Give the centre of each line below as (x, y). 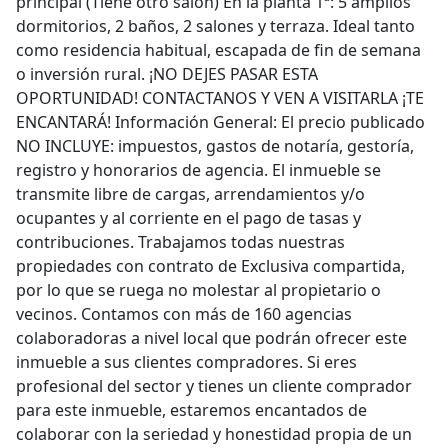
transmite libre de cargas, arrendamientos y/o (190, 194)
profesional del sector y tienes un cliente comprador (214, 386)
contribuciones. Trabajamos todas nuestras (180, 242)
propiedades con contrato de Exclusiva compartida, (210, 266)
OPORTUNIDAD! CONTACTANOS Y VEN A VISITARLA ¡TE (220, 98)
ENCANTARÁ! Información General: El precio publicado (220, 122)
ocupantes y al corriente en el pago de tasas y (188, 218)
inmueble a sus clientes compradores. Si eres (186, 362)
